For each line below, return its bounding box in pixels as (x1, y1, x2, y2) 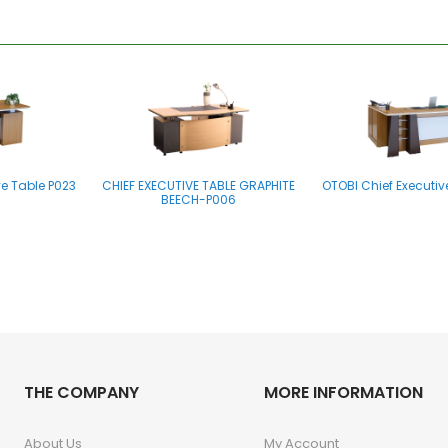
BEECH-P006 (160, 191, 236, 209)
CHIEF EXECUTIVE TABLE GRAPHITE (101, 177, 295, 195)
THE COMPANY (24, 381, 139, 405)
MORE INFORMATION (264, 381, 423, 405)
